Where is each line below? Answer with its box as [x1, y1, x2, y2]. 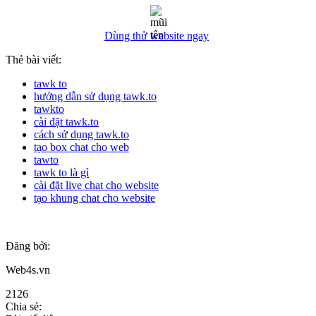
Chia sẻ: [6, 300, 42, 312]
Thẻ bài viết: [6, 53, 61, 66]
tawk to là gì [34, 166, 89, 178]
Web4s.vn [6, 263, 50, 276]
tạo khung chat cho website [34, 191, 155, 204]
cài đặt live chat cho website [34, 178, 159, 191]
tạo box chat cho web [34, 140, 129, 153]
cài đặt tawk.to [34, 115, 99, 128]
